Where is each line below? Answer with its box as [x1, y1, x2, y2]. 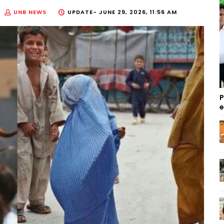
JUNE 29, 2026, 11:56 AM [99, 8, 177, 16]
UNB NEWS [13, 8, 46, 16]
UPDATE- [67, 8, 99, 16]
